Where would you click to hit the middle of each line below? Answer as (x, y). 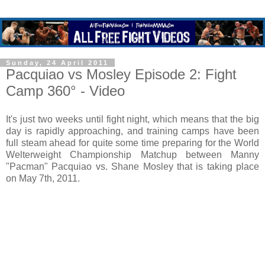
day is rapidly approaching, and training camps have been (132, 131)
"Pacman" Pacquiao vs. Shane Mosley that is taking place (132, 166)
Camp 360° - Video (65, 91)
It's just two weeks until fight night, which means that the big (132, 119)
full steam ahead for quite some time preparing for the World (132, 143)
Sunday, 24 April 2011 (57, 63)
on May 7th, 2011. (43, 178)
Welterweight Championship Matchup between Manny (132, 154)
